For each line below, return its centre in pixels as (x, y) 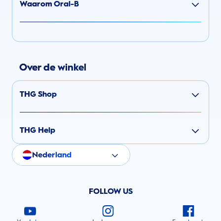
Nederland (52, 155)
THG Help (37, 130)
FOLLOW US (110, 191)
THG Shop (38, 94)
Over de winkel (53, 67)
